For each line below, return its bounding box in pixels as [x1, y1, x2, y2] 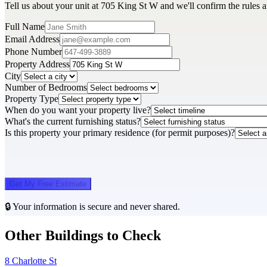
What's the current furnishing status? [5, 116, 141, 127]
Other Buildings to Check [5, 227, 161, 243]
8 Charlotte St [5, 255, 57, 266]
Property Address [5, 59, 70, 70]
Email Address [5, 34, 60, 45]
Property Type [5, 94, 58, 104]
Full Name [5, 21, 45, 32]
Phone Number [5, 46, 62, 57]
